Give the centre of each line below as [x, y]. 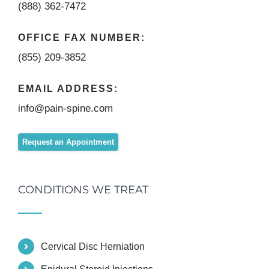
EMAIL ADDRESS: [68, 89]
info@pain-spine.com [65, 109]
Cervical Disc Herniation [93, 247]
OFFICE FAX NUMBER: [82, 38]
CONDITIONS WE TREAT [83, 190]
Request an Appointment [68, 142]
